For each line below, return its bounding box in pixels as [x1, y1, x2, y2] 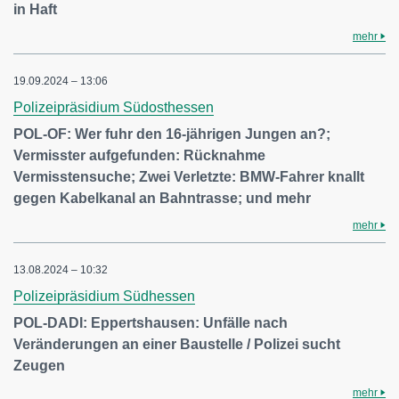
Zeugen [13, 358, 65, 373]
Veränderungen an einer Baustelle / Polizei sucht [13, 337, 340, 352]
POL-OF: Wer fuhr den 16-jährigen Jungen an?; [13, 126, 330, 142]
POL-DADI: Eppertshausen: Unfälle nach [13, 315, 288, 330]
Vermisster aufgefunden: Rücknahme [13, 148, 265, 163]
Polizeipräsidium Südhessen [13, 289, 195, 304]
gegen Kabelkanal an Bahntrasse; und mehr [13, 191, 311, 206]
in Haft [13, 2, 57, 17]
